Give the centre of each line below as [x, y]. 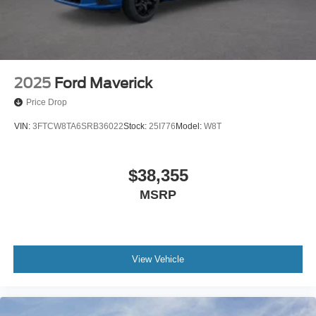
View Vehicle [158, 260]
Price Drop [47, 102]
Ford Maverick [103, 83]
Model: [190, 127]
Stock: [136, 127]
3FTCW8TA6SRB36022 [78, 127]
